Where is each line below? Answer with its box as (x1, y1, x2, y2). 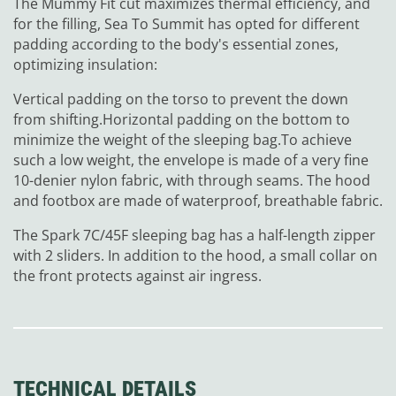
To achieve (281, 130, 352, 150)
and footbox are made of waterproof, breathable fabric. (13, 191, 383, 211)
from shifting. (13, 110, 103, 130)
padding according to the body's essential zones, (13, 34, 339, 55)
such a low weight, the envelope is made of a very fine (13, 150, 369, 171)
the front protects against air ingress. (13, 266, 262, 286)
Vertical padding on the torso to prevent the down (13, 89, 348, 110)
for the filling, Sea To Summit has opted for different (13, 14, 360, 34)
